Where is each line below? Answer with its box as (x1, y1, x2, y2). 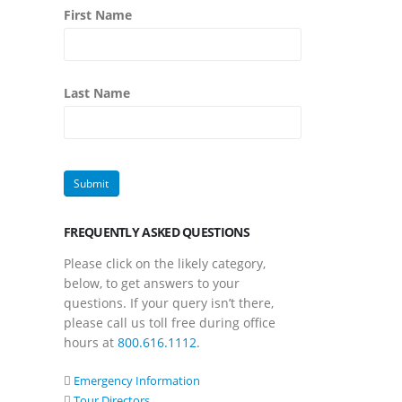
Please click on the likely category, (64, 250, 266, 268)
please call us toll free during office (64, 310, 275, 328)
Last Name (64, 80, 130, 98)
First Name (64, 2, 132, 20)
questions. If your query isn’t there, (64, 290, 274, 308)
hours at (64, 329, 118, 347)
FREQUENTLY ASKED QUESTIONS (64, 219, 249, 237)
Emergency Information (74, 368, 200, 385)
